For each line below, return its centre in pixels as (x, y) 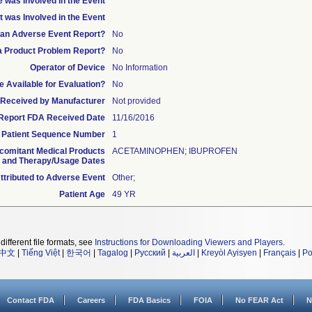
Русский (150, 253)
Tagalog (113, 253)
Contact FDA (31, 300)
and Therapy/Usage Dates (54, 161)
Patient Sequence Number (53, 134)
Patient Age (82, 194)
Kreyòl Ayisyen (229, 253)
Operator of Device (68, 68)
